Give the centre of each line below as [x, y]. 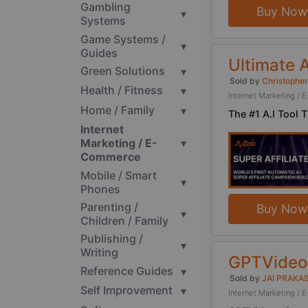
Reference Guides [127, 271]
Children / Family [124, 221]
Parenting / [109, 207]
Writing [99, 253]
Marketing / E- [119, 143]
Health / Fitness [122, 90]
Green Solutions [123, 71]
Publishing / [112, 239]
